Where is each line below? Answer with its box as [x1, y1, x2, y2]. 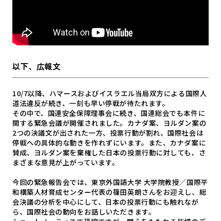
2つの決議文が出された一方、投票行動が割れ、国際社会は [12, 127, 204, 138]
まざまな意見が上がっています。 [12, 157, 119, 167]
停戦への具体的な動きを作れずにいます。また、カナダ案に [12, 137, 206, 147]
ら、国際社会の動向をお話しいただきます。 [12, 206, 156, 217]
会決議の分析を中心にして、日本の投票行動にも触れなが [12, 196, 199, 207]
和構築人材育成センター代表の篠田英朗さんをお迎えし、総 [12, 186, 207, 197]
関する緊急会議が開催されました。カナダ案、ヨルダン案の [12, 117, 207, 128]
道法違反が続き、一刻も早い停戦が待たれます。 [12, 98, 170, 108]
